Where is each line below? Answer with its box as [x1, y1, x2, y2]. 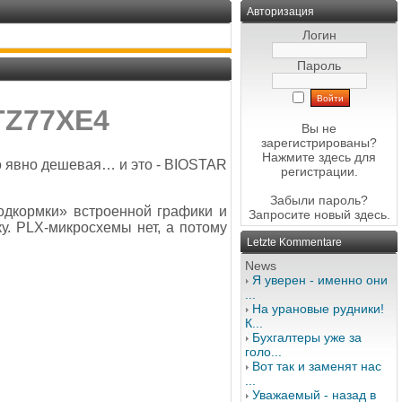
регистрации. [280, 164, 358, 179]
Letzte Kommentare [247, 236, 342, 249]
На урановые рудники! [252, 301, 384, 316]
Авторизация [247, 5, 314, 18]
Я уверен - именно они [252, 273, 388, 287]
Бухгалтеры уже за [252, 330, 362, 345]
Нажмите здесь [262, 150, 351, 164]
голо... [245, 345, 282, 359]
